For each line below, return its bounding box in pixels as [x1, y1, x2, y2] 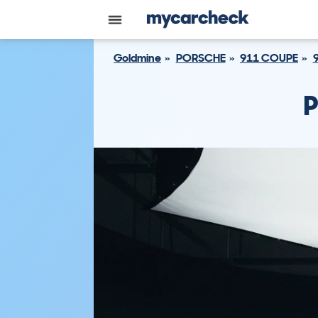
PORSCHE [175, 50, 226, 65]
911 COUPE [240, 50, 298, 65]
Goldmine [114, 50, 161, 65]
